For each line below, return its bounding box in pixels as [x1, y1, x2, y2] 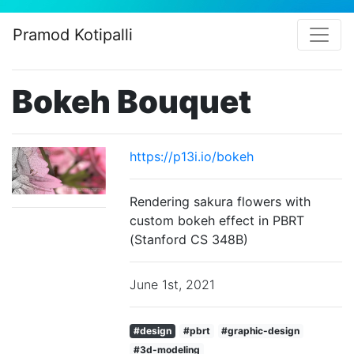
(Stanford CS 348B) [130, 232, 249, 247]
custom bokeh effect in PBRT [130, 213, 305, 228]
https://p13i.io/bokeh [130, 149, 254, 164]
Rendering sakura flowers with [130, 194, 311, 209]
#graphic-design [221, 325, 300, 337]
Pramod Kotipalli [13, 25, 133, 44]
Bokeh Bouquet [12, 82, 251, 121]
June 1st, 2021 [130, 277, 216, 292]
